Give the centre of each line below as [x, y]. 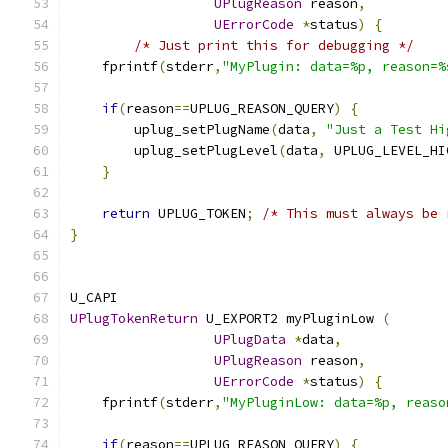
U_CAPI [94, 297]
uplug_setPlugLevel [174, 150]
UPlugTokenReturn [134, 318]
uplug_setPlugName [170, 129]
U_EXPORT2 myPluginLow [290, 318]
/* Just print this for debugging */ [274, 45]
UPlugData [250, 339]
